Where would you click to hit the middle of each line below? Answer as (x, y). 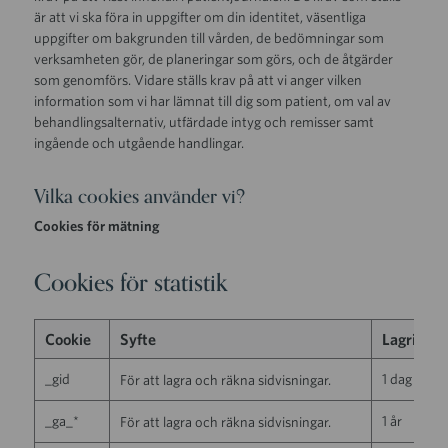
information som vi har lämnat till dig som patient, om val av (213, 100)
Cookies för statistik (131, 283)
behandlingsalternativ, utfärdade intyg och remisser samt (204, 121)
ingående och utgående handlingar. (139, 142)
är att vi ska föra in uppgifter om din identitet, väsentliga (200, 16)
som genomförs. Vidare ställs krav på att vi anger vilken (198, 79)
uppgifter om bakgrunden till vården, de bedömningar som (209, 37)
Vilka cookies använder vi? (140, 196)
